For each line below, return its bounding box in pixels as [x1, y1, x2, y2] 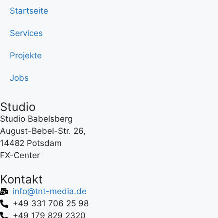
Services [10, 28, 43, 38]
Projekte [10, 51, 42, 61]
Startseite [10, 6, 48, 16]
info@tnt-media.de [13, 186, 87, 197]
